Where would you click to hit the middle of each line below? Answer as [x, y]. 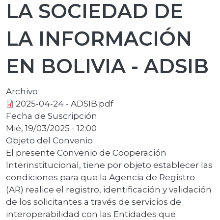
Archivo [22, 91]
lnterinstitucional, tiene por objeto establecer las [109, 165]
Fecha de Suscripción [52, 116]
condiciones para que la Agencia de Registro [100, 177]
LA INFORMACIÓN [99, 39]
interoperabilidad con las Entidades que [91, 214]
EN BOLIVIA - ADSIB [107, 66]
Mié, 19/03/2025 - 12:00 [51, 128]
